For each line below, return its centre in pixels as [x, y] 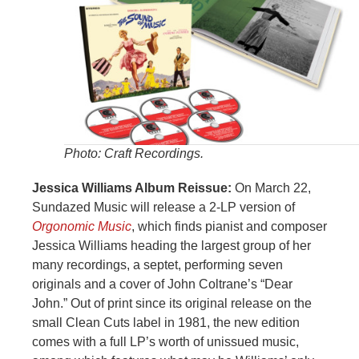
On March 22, [271, 188]
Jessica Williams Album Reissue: [132, 188]
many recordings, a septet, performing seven [157, 265]
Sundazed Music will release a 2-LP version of [163, 208]
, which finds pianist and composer [229, 227]
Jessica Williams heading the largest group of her [171, 246]
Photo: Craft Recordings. [134, 154]
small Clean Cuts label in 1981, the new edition [166, 323]
